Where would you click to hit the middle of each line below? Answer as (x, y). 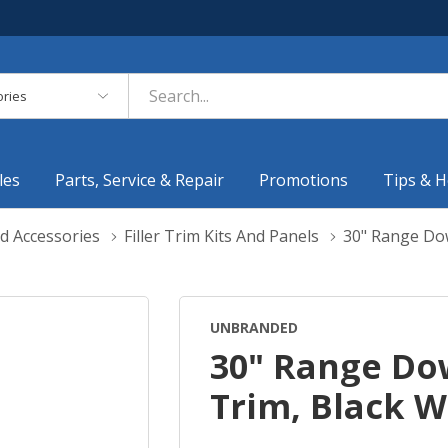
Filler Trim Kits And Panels (221, 235)
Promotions (304, 179)
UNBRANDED (254, 327)
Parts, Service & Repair (140, 179)
